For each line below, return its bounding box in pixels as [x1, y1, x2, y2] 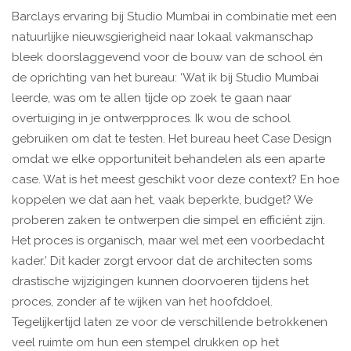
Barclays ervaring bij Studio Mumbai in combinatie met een [12, 9, 337, 24]
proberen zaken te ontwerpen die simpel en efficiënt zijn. [12, 213, 325, 228]
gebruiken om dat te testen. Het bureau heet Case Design [12, 132, 331, 147]
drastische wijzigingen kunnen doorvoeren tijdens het [12, 274, 309, 289]
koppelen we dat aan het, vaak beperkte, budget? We [12, 193, 313, 208]
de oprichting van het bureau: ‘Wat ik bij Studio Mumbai [12, 71, 319, 85]
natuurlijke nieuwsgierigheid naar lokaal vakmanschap [12, 30, 313, 45]
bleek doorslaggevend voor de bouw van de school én [12, 50, 323, 65]
